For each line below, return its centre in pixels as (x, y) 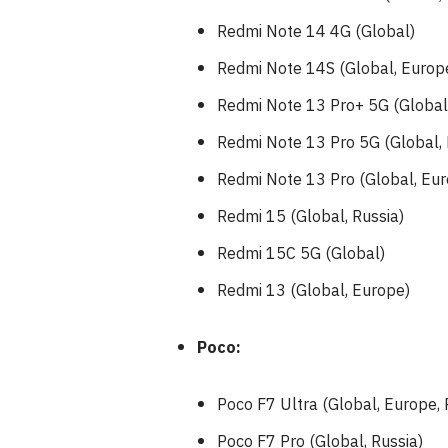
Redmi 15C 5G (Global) (301, 254)
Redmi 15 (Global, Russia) (310, 217)
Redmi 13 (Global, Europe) (313, 291)
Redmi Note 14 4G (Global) (316, 32)
